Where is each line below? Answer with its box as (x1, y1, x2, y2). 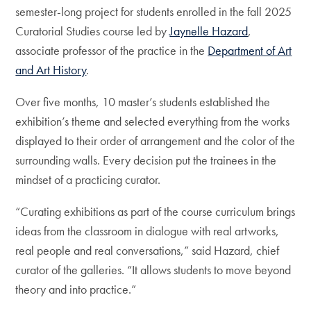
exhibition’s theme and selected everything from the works (15, 113, 290, 129)
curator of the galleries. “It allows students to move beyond (15, 262, 292, 278)
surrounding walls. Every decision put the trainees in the (15, 152, 277, 168)
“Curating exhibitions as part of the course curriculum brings (15, 203, 296, 219)
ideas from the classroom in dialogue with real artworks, (15, 223, 280, 239)
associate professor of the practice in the (15, 42, 208, 58)
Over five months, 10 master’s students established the (15, 94, 271, 110)
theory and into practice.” (15, 281, 137, 297)
